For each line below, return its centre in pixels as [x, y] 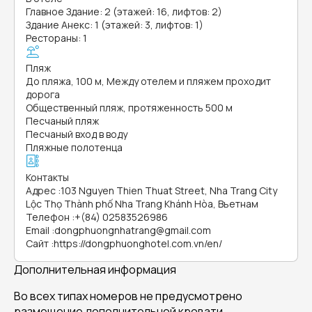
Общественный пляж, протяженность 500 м [129, 108]
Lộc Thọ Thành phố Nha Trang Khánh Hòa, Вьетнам [142, 204]
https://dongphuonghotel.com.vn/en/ [138, 243]
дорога [43, 94]
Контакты [47, 177]
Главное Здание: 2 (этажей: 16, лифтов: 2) [124, 11]
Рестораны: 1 [56, 38]
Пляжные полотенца [74, 147]
